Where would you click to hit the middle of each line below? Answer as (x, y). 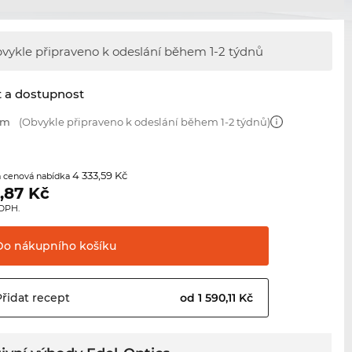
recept (50, 298)
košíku (97, 246)
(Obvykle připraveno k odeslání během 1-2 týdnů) (144, 122)
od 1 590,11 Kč (218, 298)
